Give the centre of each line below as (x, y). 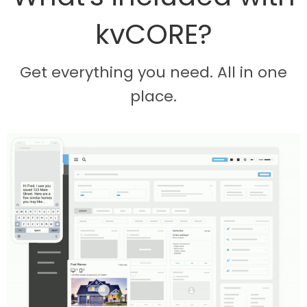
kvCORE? (153, 35)
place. (153, 97)
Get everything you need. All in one (153, 73)
